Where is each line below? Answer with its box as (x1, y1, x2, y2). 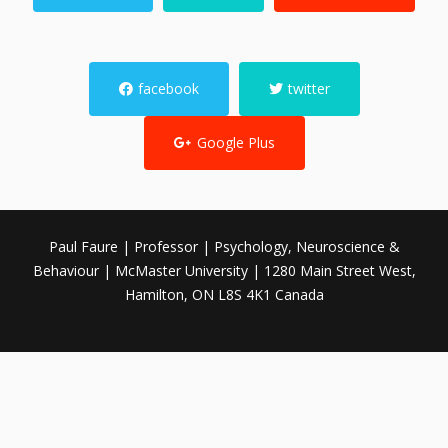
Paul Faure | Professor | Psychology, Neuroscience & (48, 237, 400, 256)
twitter (287, 79, 330, 98)
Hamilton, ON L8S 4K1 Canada (124, 285, 324, 304)
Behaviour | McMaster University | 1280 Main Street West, (32, 261, 416, 280)
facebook (137, 79, 199, 98)
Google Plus (196, 133, 275, 152)
